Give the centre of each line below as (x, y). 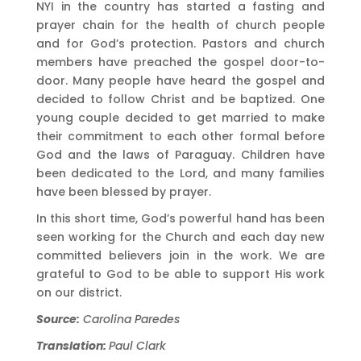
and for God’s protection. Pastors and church (180, 43)
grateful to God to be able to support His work (180, 274)
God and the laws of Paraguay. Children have (180, 154)
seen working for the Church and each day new (180, 237)
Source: (58, 319)
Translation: (72, 345)
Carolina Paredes (129, 319)
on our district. (79, 292)
